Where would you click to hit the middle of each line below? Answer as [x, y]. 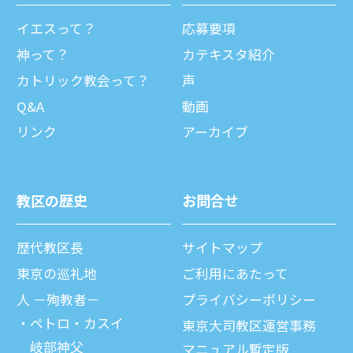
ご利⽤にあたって [235, 274]
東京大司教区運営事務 [249, 325]
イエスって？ [56, 29]
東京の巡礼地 [57, 274]
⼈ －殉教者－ [58, 299]
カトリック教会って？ [83, 80]
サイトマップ [222, 248]
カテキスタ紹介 [229, 54]
